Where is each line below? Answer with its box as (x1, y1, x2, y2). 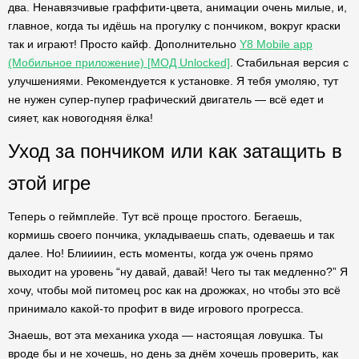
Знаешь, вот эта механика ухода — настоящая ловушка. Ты (8, 329, 323, 341)
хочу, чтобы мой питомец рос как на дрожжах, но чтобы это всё (8, 284, 341, 296)
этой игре (8, 172, 91, 194)
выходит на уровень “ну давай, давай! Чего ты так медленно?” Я (8, 265, 348, 278)
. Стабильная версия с (230, 56, 349, 69)
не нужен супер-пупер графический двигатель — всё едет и (8, 93, 324, 106)
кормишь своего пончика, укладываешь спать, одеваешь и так (8, 228, 334, 241)
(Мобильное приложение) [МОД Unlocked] (8, 56, 230, 69)
